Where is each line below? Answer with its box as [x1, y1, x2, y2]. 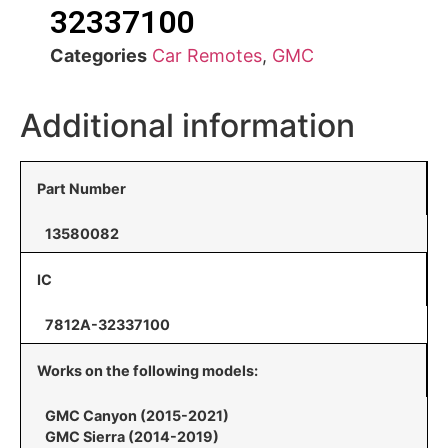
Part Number [37, 180, 126, 197]
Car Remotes [152, 45, 262, 66]
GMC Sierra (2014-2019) [45, 428, 219, 445]
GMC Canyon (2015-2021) [45, 407, 229, 424]
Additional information [20, 106, 355, 145]
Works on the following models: [37, 362, 258, 379]
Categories [50, 45, 147, 66]
